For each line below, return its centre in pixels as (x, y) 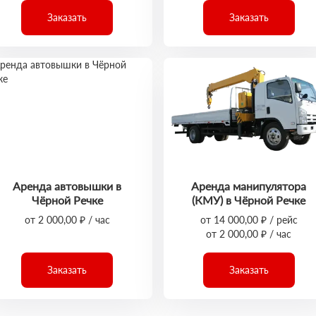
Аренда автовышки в (67, 186)
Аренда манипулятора (249, 186)
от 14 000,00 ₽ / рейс (249, 220)
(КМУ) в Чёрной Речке (249, 200)
